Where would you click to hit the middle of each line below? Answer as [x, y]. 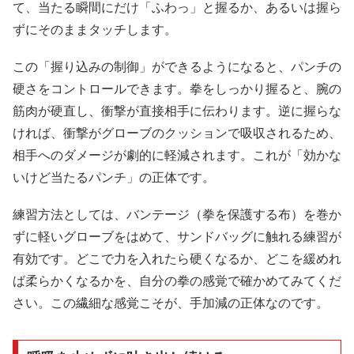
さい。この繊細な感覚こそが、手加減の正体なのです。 [171, 303]
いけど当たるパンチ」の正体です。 [114, 177]
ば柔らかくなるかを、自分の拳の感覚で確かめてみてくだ [177, 281]
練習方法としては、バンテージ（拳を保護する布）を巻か [177, 214]
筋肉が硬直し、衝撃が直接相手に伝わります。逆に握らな [177, 111]
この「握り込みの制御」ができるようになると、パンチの [177, 66]
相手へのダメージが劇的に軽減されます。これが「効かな [177, 155]
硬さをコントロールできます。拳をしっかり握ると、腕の [177, 88]
